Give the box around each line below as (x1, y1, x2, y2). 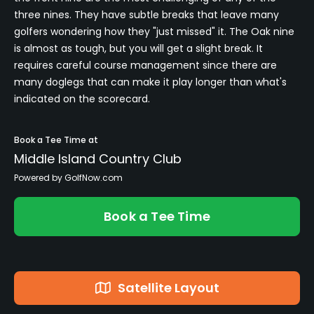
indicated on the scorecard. (14, 91, 150, 106)
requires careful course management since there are (14, 57, 277, 72)
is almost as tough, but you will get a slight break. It (14, 41, 263, 55)
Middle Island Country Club (14, 149, 182, 168)
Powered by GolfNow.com (14, 171, 123, 184)
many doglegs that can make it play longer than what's (14, 74, 287, 89)
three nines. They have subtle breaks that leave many (14, 7, 279, 22)
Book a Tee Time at (14, 133, 98, 146)
